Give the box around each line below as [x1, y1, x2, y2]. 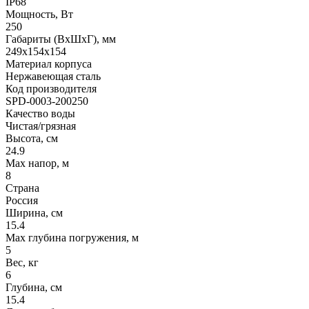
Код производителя [6, 82, 97, 94]
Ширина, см [6, 206, 63, 219]
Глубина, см [6, 281, 62, 293]
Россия [6, 194, 38, 206]
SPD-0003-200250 [6, 94, 88, 107]
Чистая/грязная [6, 119, 76, 132]
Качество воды [6, 107, 75, 119]
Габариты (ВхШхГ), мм [6, 32, 116, 45]
